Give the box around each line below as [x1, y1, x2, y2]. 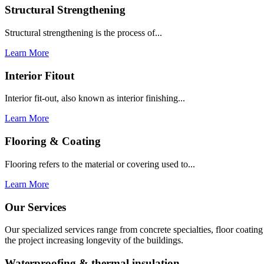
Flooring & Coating [5, 135, 101, 148]
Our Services [5, 200, 66, 213]
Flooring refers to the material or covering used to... [5, 159, 195, 169]
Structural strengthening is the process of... [5, 27, 162, 38]
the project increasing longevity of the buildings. [5, 235, 183, 246]
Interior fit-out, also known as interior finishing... [5, 93, 185, 104]
